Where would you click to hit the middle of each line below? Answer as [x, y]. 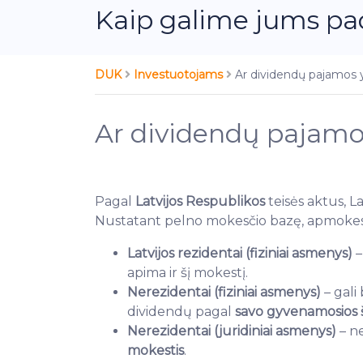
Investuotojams [180, 75]
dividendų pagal [181, 312]
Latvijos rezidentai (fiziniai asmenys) [240, 253]
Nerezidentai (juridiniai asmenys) [232, 331]
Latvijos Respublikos [200, 201]
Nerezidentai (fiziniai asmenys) [224, 292]
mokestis [156, 350]
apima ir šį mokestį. [188, 273]
